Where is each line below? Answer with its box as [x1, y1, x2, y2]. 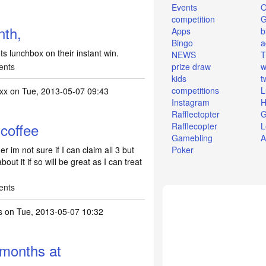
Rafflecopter [172, 120, 218, 132]
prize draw [172, 61, 211, 73]
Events [172, 1, 198, 14]
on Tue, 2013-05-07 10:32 [2, 205, 103, 217]
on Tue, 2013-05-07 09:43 [7, 85, 109, 97]
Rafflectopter [172, 108, 220, 121]
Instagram [172, 96, 210, 109]
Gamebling [172, 132, 213, 144]
